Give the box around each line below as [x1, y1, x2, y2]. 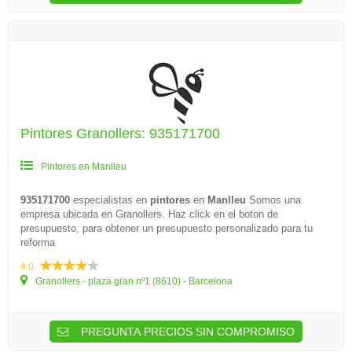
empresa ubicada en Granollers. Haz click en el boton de [20, 208, 278, 220]
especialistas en [70, 194, 150, 206]
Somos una [246, 194, 301, 206]
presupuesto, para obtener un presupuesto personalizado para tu [20, 222, 313, 234]
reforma [20, 236, 55, 248]
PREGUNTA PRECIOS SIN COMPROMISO [78, 325, 295, 338]
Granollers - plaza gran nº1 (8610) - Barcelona [33, 276, 233, 287]
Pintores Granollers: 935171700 [20, 126, 220, 141]
